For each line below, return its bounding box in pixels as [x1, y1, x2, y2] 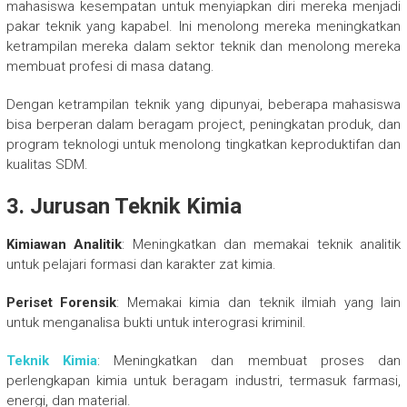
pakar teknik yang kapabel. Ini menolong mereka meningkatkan [5, 18, 402, 35]
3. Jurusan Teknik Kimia [5, 194, 242, 220]
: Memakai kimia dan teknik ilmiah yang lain [116, 294, 402, 312]
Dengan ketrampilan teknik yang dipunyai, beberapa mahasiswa [5, 96, 402, 114]
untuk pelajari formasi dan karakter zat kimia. [5, 256, 276, 273]
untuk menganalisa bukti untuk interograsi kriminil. [5, 314, 306, 332]
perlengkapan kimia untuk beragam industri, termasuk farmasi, [5, 372, 402, 390]
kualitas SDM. [5, 156, 88, 174]
